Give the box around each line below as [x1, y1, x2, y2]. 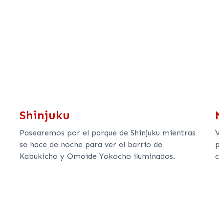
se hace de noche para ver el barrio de [19, 139, 162, 149]
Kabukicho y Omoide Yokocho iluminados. [19, 151, 175, 161]
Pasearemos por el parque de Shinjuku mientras [19, 128, 196, 137]
